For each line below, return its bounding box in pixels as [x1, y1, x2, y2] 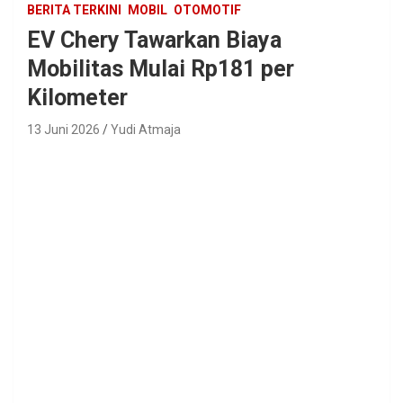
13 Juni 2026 [27, 121, 100, 137]
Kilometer [27, 84, 128, 111]
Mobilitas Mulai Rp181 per [27, 55, 294, 82]
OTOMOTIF [174, 2, 241, 17]
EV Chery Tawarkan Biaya [27, 26, 282, 53]
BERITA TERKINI [27, 2, 121, 17]
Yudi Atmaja [111, 121, 181, 137]
